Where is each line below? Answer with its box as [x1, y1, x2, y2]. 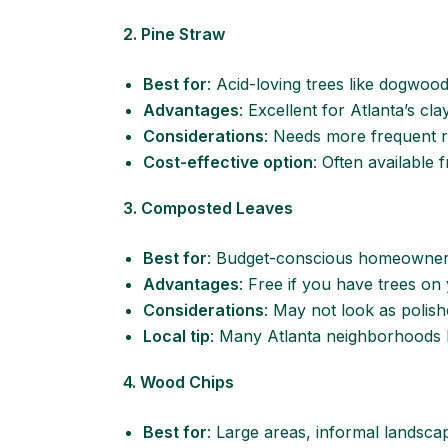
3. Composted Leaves [123, 198, 293, 218]
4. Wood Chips [123, 372, 234, 392]
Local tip [143, 326, 210, 346]
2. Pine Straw [123, 24, 225, 44]
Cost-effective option [143, 152, 313, 172]
